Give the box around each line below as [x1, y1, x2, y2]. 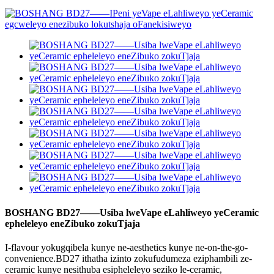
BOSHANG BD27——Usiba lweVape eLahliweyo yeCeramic [5, 207, 259, 218]
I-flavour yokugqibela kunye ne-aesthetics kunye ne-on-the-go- [5, 242, 248, 253]
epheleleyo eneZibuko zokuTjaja [5, 218, 140, 229]
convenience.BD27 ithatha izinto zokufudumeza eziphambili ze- [5, 253, 252, 264]
